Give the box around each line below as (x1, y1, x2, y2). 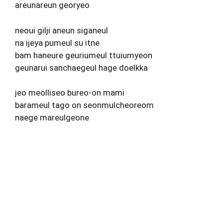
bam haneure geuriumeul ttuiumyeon (15, 50, 152, 60)
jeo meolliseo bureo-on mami (15, 88, 124, 98)
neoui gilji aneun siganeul (15, 25, 108, 35)
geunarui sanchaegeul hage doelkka (15, 62, 148, 73)
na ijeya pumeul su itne (15, 37, 100, 48)
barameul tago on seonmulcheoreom (15, 100, 154, 110)
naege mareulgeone (15, 112, 89, 122)
